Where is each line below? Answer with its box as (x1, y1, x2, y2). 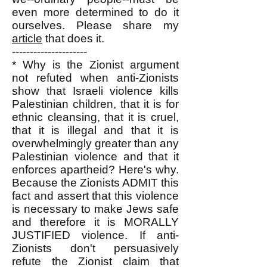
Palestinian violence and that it (12, 150, 179, 163)
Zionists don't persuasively (12, 242, 179, 254)
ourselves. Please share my (12, 19, 179, 32)
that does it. (42, 32, 104, 45)
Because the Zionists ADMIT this (12, 176, 179, 189)
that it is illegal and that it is (12, 124, 179, 136)
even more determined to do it (12, 6, 179, 18)
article (12, 32, 42, 45)
